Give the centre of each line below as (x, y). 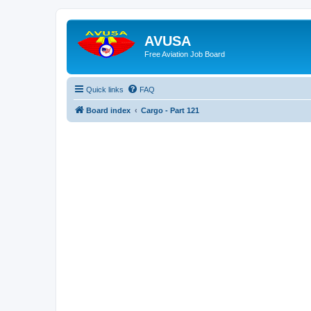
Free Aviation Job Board (185, 54)
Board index (108, 110)
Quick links (105, 89)
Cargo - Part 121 (170, 110)
